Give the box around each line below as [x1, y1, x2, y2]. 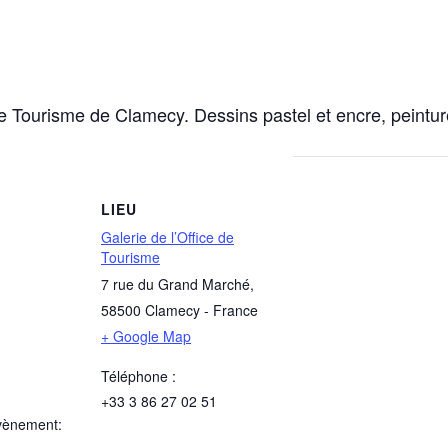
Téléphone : [101, 366, 176, 387]
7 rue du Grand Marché [101, 274, 250, 295]
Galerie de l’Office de [101, 227, 234, 248]
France [213, 300, 258, 321]
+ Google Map [101, 326, 191, 347]
